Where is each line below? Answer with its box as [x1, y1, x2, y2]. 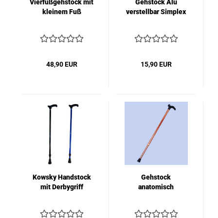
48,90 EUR [46, 60, 77, 68]
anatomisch [138, 183, 174, 191]
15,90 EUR [140, 60, 172, 68]
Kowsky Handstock [32, 173, 91, 181]
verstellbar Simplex [126, 8, 186, 16]
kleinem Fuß [42, 8, 81, 16]
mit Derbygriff [40, 183, 83, 191]
